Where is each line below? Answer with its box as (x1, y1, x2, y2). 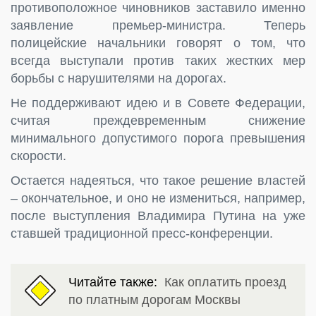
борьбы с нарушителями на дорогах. (11, 71, 226, 85)
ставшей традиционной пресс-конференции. (11, 226, 273, 241)
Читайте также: (68, 274, 164, 289)
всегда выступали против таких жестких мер (11, 53, 305, 68)
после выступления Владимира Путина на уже (11, 208, 305, 223)
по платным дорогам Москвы (68, 292, 241, 307)
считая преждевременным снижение (11, 113, 305, 128)
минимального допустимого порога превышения (11, 130, 305, 145)
